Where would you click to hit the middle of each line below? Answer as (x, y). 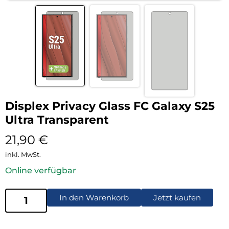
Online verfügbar (41, 170)
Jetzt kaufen (177, 197)
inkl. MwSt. (23, 154)
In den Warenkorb (94, 197)
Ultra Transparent (57, 120)
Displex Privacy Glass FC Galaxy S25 (110, 106)
